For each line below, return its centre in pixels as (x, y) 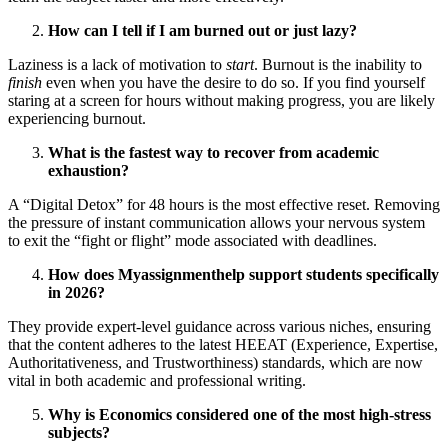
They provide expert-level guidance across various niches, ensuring (219, 326)
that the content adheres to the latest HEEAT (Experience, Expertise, (223, 344)
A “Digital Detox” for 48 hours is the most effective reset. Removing (224, 204)
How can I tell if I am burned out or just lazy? (202, 30)
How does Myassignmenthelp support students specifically (243, 274)
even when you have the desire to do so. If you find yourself (233, 82)
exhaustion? (88, 170)
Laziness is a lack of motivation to (117, 64)
